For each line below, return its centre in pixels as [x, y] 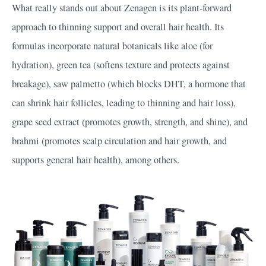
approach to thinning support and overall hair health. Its [118, 27]
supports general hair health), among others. [96, 160]
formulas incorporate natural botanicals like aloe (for [112, 46]
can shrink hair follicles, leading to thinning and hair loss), [124, 103]
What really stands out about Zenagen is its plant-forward [122, 8]
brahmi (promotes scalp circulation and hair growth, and [119, 141]
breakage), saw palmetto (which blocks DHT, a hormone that [129, 84]
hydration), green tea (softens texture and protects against [121, 65]
